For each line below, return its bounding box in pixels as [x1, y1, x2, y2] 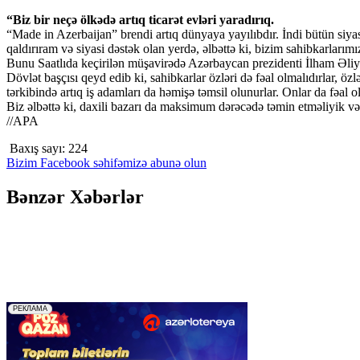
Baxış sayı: [10, 141, 65, 155]
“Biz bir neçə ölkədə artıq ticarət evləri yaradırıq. [6, 12, 274, 27]
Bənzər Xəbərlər [6, 186, 144, 207]
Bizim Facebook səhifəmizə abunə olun [6, 155, 207, 170]
